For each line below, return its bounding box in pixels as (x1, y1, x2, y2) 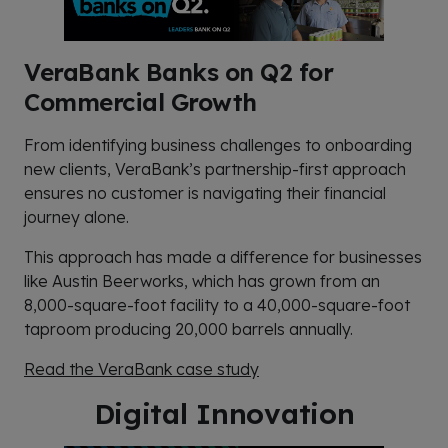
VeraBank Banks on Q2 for (24, 56, 334, 87)
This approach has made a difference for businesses (24, 246, 422, 267)
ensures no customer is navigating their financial (24, 182, 386, 203)
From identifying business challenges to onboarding (24, 134, 412, 155)
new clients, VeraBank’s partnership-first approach (24, 158, 406, 179)
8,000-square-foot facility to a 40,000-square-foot (24, 294, 410, 315)
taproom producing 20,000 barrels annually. (24, 318, 353, 339)
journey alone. (24, 206, 129, 227)
